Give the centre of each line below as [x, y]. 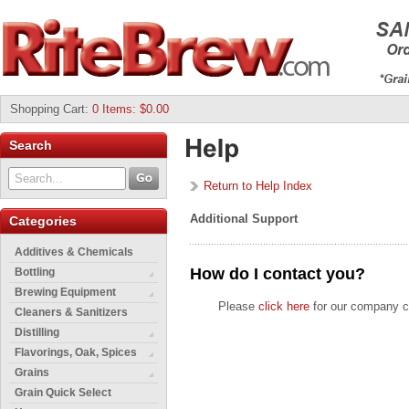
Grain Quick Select [63, 393]
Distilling [37, 332]
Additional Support [244, 219]
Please [238, 306]
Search [31, 145]
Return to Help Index [258, 185]
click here [284, 306]
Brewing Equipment [65, 292]
